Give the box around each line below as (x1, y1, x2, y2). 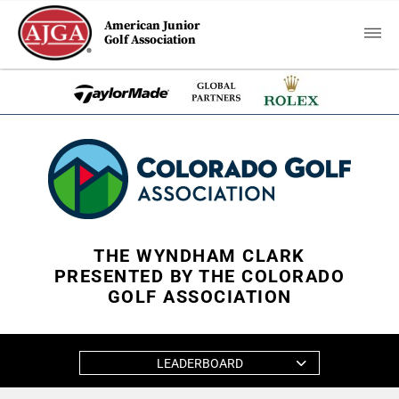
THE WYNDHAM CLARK (94, 245, 305, 266)
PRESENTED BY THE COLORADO (53, 265, 346, 287)
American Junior (104, 18, 201, 34)
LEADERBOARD (156, 355, 243, 370)
